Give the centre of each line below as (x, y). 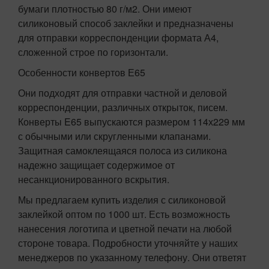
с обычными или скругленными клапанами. (114, 136)
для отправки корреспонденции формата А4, (118, 38)
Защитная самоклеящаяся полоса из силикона (122, 151)
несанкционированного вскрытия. (95, 180)
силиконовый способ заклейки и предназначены (126, 23)
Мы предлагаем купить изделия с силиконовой (122, 200)
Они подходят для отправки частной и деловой (122, 93)
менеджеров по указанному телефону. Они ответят (132, 258)
